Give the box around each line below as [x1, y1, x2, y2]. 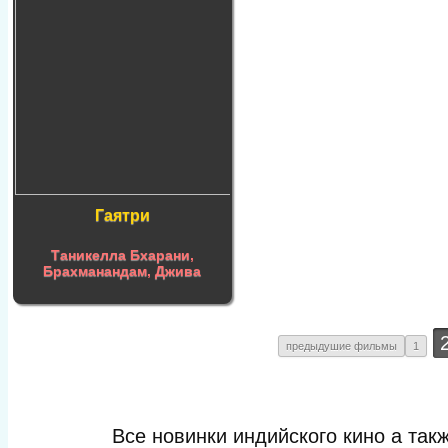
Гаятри [94, 207, 150, 224]
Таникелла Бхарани [50, 247, 190, 263]
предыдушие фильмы [286, 340, 397, 352]
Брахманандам [43, 263, 148, 279]
